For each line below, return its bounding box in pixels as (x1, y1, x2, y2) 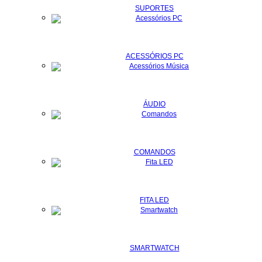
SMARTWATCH (129, 243, 180, 252)
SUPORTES (135, 4, 174, 12)
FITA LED (140, 195, 169, 204)
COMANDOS (133, 147, 175, 156)
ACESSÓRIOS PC (125, 51, 184, 60)
